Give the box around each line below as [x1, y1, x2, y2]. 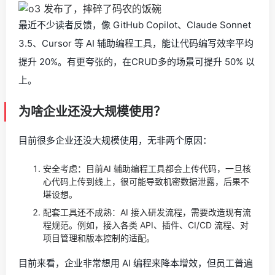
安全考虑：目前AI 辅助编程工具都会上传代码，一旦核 [43, 163, 251, 174]
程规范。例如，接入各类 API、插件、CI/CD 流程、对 [43, 219, 249, 230]
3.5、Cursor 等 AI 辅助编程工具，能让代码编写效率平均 [18, 37, 254, 49]
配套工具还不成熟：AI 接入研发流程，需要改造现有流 [43, 206, 251, 217]
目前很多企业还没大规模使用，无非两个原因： [18, 134, 212, 146]
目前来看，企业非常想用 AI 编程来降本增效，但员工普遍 [18, 257, 253, 269]
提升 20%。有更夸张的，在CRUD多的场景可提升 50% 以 [18, 55, 255, 68]
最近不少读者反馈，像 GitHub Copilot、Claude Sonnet [18, 18, 251, 31]
